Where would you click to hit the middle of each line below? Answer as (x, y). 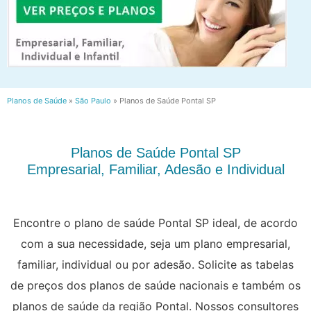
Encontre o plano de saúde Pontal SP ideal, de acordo (155, 222)
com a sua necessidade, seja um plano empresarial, (155, 243)
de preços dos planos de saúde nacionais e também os (155, 285)
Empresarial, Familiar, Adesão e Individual (155, 169)
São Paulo (93, 101)
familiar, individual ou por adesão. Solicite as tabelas (155, 264)
